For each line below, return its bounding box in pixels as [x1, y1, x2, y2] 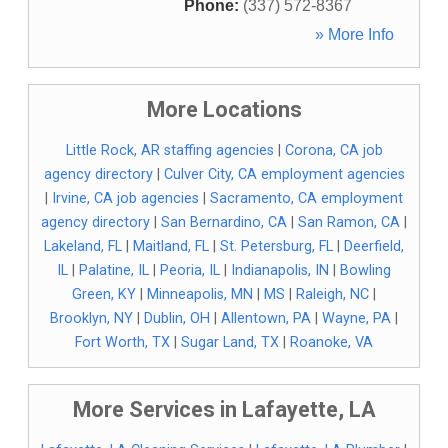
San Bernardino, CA [161, 214, 287, 231]
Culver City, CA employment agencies [163, 166, 405, 183]
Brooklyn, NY [50, 310, 133, 327]
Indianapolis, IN [231, 262, 329, 279]
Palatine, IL [79, 262, 149, 279]
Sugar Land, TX [181, 334, 279, 351]
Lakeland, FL [44, 238, 122, 255]
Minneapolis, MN [147, 286, 253, 303]
